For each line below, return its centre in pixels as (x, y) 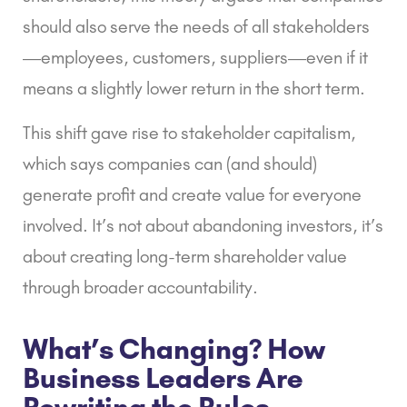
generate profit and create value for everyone (192, 195)
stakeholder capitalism (266, 133)
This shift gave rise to (102, 133)
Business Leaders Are (163, 378)
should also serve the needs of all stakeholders (196, 27)
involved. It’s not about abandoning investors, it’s (203, 226)
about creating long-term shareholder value (185, 257)
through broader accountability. (140, 288)
